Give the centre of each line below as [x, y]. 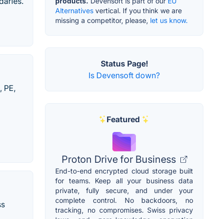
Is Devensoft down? [124, 76]
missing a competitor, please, [103, 21]
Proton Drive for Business [120, 160]
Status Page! [124, 64]
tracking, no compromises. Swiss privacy [124, 210]
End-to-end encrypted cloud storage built [124, 171]
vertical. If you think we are [138, 11]
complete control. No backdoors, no [124, 200]
